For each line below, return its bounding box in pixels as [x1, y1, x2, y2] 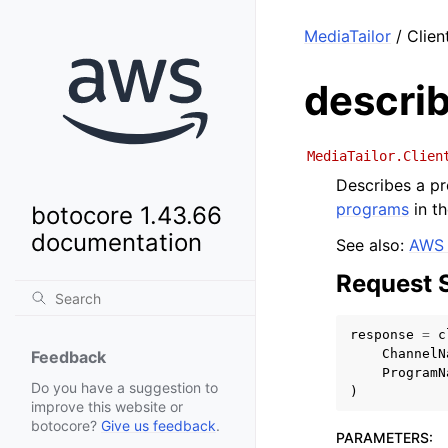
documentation [31, 228, 202, 258]
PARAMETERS [336, 429, 429, 446]
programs [336, 199, 409, 219]
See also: [336, 235, 409, 255]
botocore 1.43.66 [31, 201, 222, 231]
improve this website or [31, 398, 183, 416]
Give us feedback [101, 417, 216, 435]
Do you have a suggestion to [31, 379, 218, 397]
